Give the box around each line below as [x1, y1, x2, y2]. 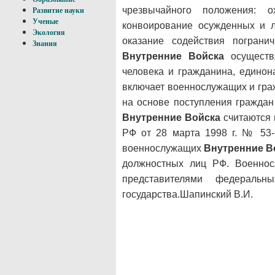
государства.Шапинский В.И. [122, 188, 253, 199]
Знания [33, 39, 57, 48]
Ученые [33, 17, 58, 26]
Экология [33, 28, 65, 37]
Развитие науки [33, 6, 84, 15]
